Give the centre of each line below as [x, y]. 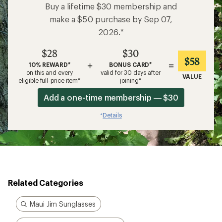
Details [112, 115]
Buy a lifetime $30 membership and [111, 6]
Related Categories [46, 183]
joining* [131, 80]
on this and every [49, 72]
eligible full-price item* [50, 80]
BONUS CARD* [131, 64]
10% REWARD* [49, 64]
